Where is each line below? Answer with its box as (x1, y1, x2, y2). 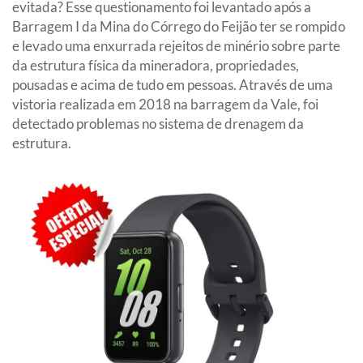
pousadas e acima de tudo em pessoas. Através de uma (12, 75, 333, 93)
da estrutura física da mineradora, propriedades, (12, 56, 299, 74)
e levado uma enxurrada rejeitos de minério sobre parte (12, 36, 340, 54)
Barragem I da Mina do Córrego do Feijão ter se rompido (12, 17, 345, 35)
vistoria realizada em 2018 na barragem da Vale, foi (12, 95, 318, 113)
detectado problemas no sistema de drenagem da (12, 114, 304, 132)
